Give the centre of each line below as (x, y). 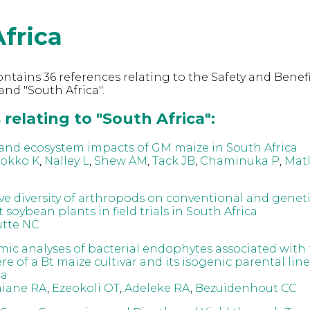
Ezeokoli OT (85, 288)
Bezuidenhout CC (246, 288)
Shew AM (120, 161)
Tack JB (173, 161)
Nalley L (66, 161)
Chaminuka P (239, 161)
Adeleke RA (157, 288)
